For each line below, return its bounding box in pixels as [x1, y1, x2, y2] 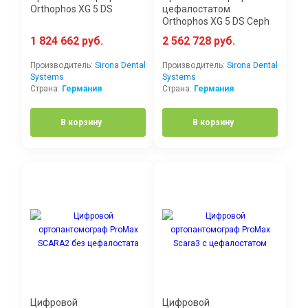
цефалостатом [162, 3, 230, 15]
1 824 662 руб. [30, 34, 103, 48]
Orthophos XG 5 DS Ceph [162, 16, 269, 27]
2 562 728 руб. [162, 34, 235, 48]
